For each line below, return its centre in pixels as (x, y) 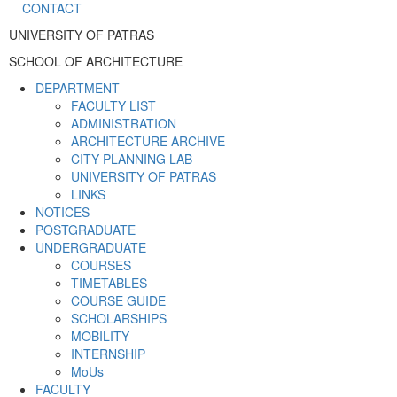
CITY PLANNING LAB (132, 159)
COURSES (101, 265)
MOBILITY (100, 336)
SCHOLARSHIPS (119, 319)
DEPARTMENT (78, 88)
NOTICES (62, 212)
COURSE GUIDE (118, 301)
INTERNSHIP (108, 354)
